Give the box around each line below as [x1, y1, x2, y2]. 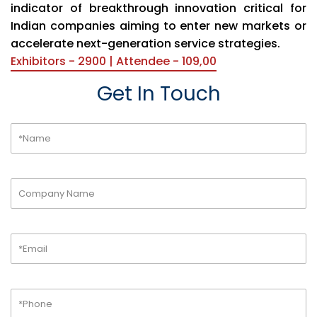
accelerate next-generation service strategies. [11, 35, 280, 52]
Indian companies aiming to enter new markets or [11, 18, 306, 34]
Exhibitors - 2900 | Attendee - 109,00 [11, 53, 217, 69]
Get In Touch [96, 80, 221, 108]
